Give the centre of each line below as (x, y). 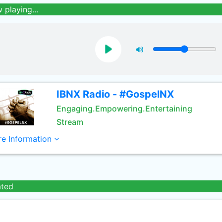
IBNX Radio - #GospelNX (115, 94)
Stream (70, 122)
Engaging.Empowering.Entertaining (124, 109)
